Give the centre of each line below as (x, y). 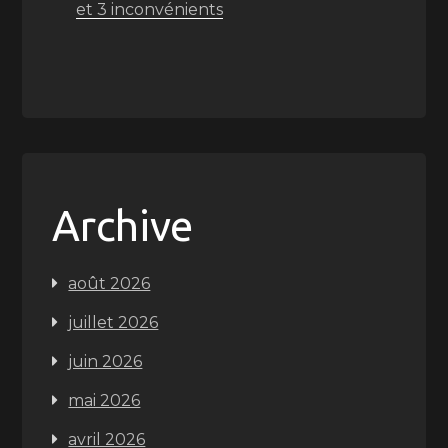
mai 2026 (104, 400)
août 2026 (109, 283)
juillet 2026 (113, 322)
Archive (123, 225)
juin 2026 (105, 361)
